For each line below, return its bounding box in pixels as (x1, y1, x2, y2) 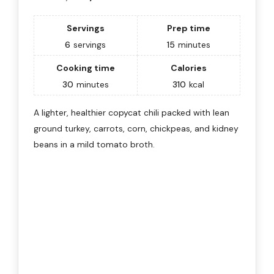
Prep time (166, 22, 210, 34)
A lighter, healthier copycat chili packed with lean (34, 106, 229, 118)
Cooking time (56, 62, 115, 73)
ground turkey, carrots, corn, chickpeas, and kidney (34, 122, 239, 134)
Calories (170, 62, 207, 73)
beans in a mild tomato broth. (34, 138, 155, 150)
